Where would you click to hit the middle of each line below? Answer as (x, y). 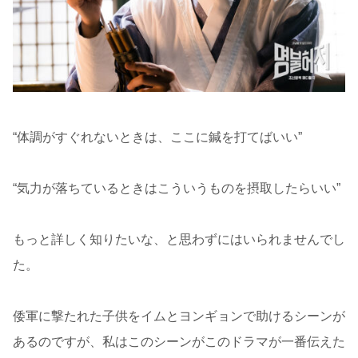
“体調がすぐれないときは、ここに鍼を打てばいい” (157, 137)
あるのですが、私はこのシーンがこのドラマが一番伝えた (179, 341)
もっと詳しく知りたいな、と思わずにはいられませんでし (179, 239)
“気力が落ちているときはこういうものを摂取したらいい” (177, 188)
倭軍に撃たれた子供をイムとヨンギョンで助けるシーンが (179, 316)
